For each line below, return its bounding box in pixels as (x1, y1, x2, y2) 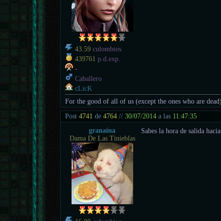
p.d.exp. (96, 55, 121, 63)
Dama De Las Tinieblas (69, 134, 135, 142)
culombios (91, 45, 122, 53)
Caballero (73, 74, 102, 82)
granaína (89, 126, 116, 134)
